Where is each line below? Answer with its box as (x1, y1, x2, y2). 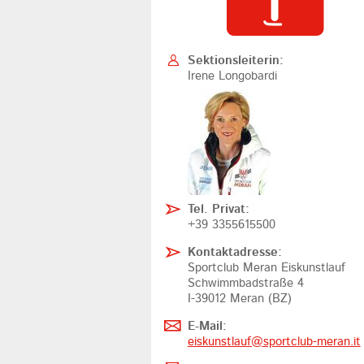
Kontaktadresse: (187, 245, 282, 258)
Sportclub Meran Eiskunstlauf (187, 261, 345, 274)
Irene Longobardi (187, 69, 277, 82)
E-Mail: (187, 319, 227, 332)
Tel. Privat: (187, 202, 249, 215)
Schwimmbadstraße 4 (187, 276, 304, 289)
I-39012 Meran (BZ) (187, 292, 292, 305)
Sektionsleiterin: (187, 54, 284, 67)
